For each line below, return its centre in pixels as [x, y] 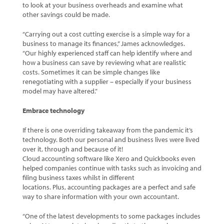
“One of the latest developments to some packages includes [111, 216]
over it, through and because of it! [72, 149]
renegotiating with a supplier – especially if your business [107, 82]
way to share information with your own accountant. [100, 197]
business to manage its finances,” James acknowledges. [103, 44]
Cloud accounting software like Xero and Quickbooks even [109, 159]
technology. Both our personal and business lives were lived [111, 140]
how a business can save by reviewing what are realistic [104, 63]
